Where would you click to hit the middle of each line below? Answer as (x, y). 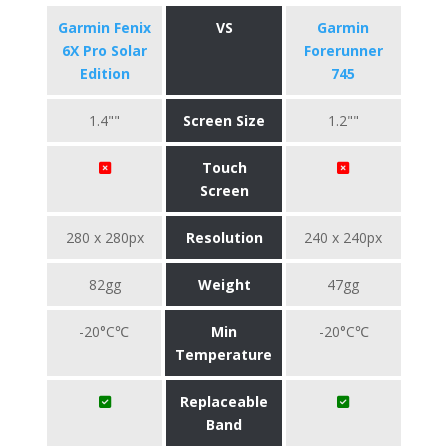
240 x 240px (343, 237)
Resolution (224, 237)
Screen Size (224, 120)
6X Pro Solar (105, 50)
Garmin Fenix (105, 27)
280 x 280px (104, 237)
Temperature (224, 354)
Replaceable (224, 401)
